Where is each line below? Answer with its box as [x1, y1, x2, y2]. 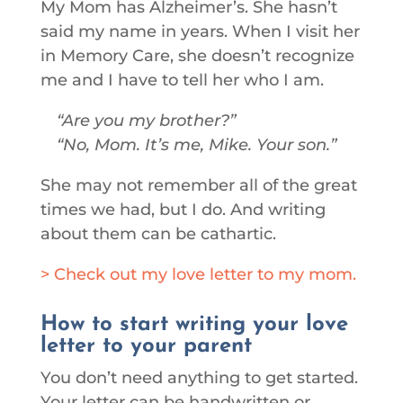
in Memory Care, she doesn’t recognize [40, 46, 354, 66]
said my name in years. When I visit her [40, 22, 360, 41]
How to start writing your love [40, 314, 348, 336]
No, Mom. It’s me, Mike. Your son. [62, 135, 330, 155]
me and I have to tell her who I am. [40, 70, 324, 90]
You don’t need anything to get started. [40, 368, 358, 388]
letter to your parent [40, 336, 252, 357]
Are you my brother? [61, 111, 229, 130]
